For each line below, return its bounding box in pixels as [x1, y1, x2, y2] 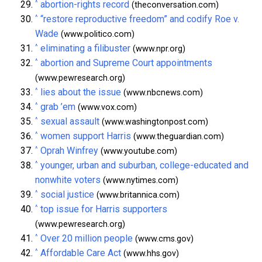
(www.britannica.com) [94, 190, 180, 201]
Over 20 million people [40, 233, 133, 244]
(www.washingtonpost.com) [99, 117, 208, 127]
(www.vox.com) [75, 102, 137, 113]
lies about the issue [40, 87, 121, 98]
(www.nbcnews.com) [121, 88, 203, 98]
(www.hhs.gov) [121, 249, 179, 259]
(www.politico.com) [58, 29, 135, 40]
